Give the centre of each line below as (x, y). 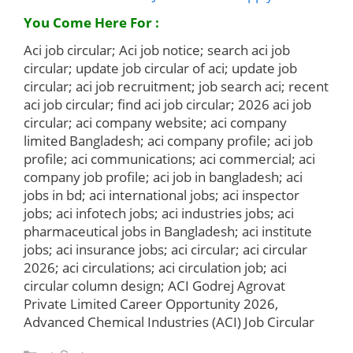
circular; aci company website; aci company (155, 122)
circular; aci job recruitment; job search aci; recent (176, 86)
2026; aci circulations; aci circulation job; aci (155, 267)
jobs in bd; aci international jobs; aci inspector (162, 195)
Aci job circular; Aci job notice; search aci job (157, 50)
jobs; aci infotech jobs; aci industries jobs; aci (159, 213)
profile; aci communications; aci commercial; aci (169, 158)
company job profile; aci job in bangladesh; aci (163, 176)
